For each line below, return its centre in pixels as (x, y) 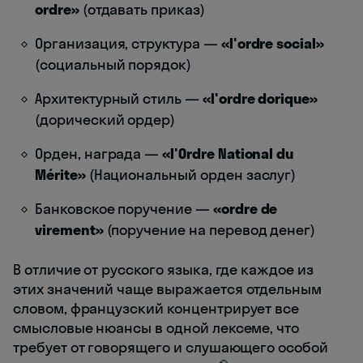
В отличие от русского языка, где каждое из (163, 270)
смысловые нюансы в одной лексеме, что (156, 328)
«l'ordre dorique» (260, 99)
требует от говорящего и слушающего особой (171, 348)
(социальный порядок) (113, 65)
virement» (69, 230)
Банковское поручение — (124, 209)
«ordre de (245, 209)
